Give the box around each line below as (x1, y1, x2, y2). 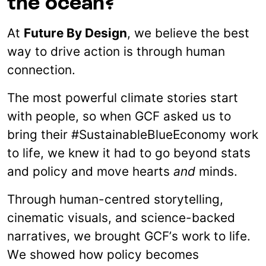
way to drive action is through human (7, 44, 225, 59)
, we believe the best (127, 26, 249, 41)
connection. (7, 62, 75, 78)
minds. (195, 164, 237, 179)
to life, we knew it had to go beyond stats (7, 145, 251, 161)
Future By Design (24, 26, 127, 41)
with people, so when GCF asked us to (7, 109, 231, 124)
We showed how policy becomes (7, 247, 199, 262)
